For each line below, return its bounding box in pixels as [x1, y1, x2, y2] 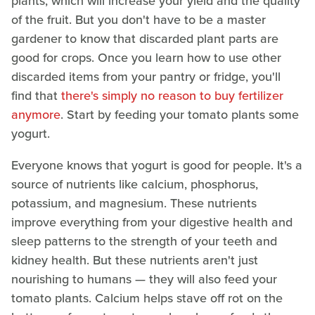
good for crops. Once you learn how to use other [11, 48, 281, 67]
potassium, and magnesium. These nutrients [11, 193, 257, 212]
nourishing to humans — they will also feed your [11, 269, 277, 288]
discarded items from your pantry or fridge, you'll [11, 67, 281, 86]
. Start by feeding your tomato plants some [60, 105, 299, 124]
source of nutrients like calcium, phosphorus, [11, 174, 258, 193]
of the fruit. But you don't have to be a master [11, 10, 266, 29]
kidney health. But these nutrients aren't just [11, 250, 258, 269]
